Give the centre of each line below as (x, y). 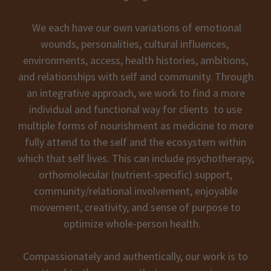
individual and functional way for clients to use (135, 109)
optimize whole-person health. (135, 224)
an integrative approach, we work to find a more (135, 93)
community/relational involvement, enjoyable (135, 191)
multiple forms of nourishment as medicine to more (135, 126)
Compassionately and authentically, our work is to (135, 256)
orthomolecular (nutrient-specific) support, (135, 175)
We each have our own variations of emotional (135, 28)
